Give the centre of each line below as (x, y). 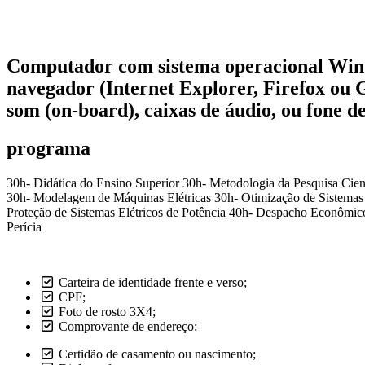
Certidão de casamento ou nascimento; (157, 354)
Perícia (24, 226)
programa (48, 148)
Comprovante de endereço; (128, 326)
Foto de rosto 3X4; (107, 311)
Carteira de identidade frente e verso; (153, 282)
